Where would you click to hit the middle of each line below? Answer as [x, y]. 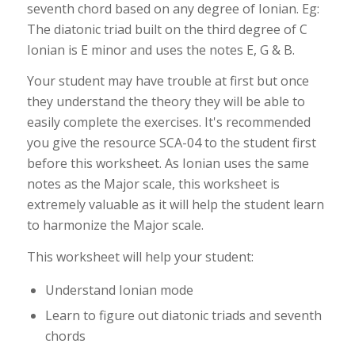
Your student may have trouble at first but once [168, 81]
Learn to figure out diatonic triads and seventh [183, 316]
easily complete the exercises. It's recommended [168, 122]
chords [65, 336]
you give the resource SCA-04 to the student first [171, 143]
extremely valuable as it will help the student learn [175, 205]
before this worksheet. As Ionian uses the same [168, 164]
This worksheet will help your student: [140, 256]
